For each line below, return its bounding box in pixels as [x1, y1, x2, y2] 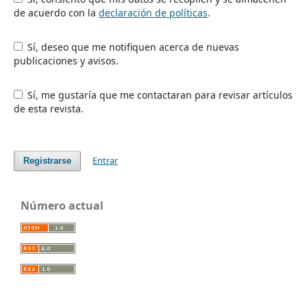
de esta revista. [13, 101, 84, 115]
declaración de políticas [98, 5, 208, 19]
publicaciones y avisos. [13, 53, 119, 67]
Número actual [21, 197, 103, 213]
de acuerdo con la [13, 5, 99, 19]
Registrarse [23, 155, 71, 166]
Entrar [93, 153, 119, 167]
